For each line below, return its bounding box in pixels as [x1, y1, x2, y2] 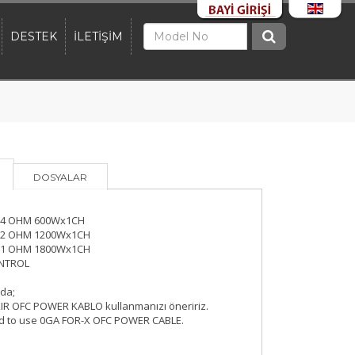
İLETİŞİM [74, 29, 123, 44]
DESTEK [10, 29, 57, 44]
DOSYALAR [32, 171, 87, 183]
